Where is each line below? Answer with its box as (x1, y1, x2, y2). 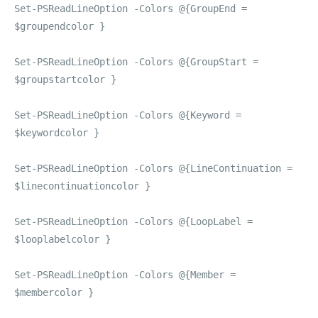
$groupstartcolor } (14, 74, 116, 85)
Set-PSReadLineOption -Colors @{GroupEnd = (14, 3, 247, 14)
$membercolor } (14, 287, 94, 298)
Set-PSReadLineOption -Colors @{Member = (14, 269, 236, 280)
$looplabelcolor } (14, 234, 111, 245)
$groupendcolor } (14, 21, 105, 32)
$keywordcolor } (14, 127, 99, 138)
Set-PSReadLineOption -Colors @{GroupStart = (14, 56, 258, 67)
